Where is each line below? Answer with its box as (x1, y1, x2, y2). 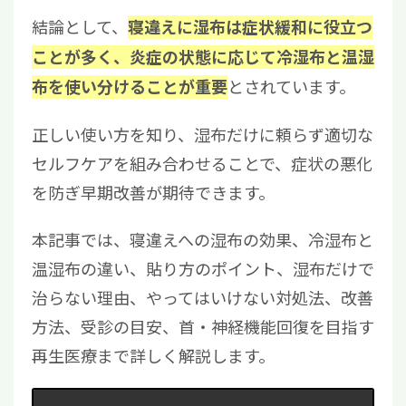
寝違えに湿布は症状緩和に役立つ (128, 15, 372, 40)
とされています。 (227, 74, 355, 99)
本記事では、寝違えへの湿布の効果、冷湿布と (32, 227, 373, 252)
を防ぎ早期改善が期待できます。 (32, 180, 275, 205)
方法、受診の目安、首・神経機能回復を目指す (32, 314, 374, 339)
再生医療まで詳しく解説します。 (32, 343, 275, 368)
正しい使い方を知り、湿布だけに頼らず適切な (32, 122, 373, 147)
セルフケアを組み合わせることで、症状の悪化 (32, 151, 372, 176)
